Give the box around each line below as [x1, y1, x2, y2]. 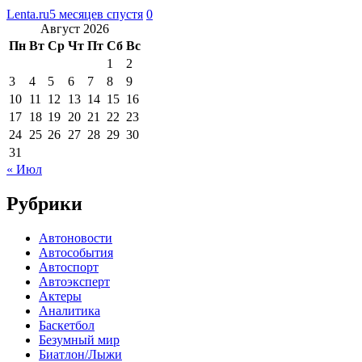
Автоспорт [39, 259, 99, 274]
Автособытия [39, 245, 113, 259]
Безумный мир [39, 332, 120, 347]
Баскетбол [39, 318, 95, 332]
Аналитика [39, 303, 100, 318]
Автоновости [39, 230, 112, 245]
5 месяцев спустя [49, 6, 143, 21]
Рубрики [6, 192, 82, 214]
